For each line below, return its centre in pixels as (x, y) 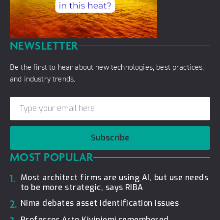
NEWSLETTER (44, 45)
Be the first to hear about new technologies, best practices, (107, 67)
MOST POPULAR (52, 157)
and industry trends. (43, 79)
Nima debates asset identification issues (100, 203)
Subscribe (110, 137)
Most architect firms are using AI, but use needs (115, 177)
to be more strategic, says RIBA (82, 187)
